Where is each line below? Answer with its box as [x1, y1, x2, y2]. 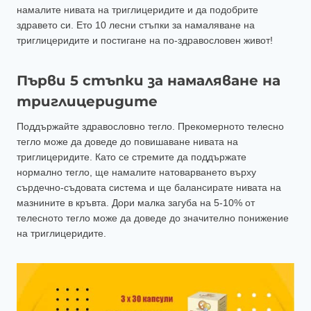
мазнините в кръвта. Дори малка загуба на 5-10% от [17, 197, 255, 209]
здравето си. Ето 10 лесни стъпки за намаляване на [17, 19, 255, 31]
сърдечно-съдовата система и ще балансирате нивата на [17, 182, 281, 194]
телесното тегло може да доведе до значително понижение [17, 212, 289, 224]
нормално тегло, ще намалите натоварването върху [17, 167, 256, 178]
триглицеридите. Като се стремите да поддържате [17, 151, 246, 163]
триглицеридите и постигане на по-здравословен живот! [17, 35, 273, 47]
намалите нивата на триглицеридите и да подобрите [17, 4, 258, 16]
